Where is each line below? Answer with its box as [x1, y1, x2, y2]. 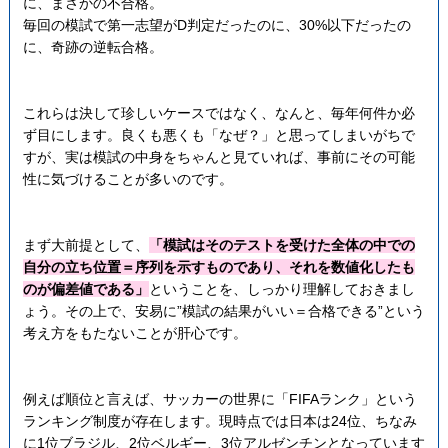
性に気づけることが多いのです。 [22, 171, 233, 188]
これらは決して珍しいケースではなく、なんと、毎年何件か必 [22, 105, 415, 122]
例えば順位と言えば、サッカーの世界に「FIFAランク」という [22, 391, 417, 408]
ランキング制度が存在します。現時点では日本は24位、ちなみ [22, 413, 417, 430]
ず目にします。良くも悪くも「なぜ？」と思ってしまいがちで [22, 127, 415, 144]
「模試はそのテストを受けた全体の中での [148, 237, 415, 254]
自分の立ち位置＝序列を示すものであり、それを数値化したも [22, 259, 415, 276]
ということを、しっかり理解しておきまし [148, 281, 415, 298]
